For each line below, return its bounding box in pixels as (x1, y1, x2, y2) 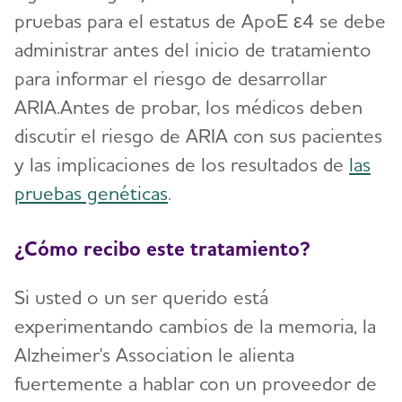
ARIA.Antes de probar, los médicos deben (14, 95, 363, 119)
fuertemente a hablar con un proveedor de (14, 371, 377, 395)
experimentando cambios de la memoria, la (14, 313, 376, 337)
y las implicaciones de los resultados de (14, 153, 349, 177)
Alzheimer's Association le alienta (14, 342, 294, 366)
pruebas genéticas (14, 181, 168, 205)
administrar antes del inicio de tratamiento (14, 38, 371, 62)
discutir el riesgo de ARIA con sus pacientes (14, 124, 382, 148)
